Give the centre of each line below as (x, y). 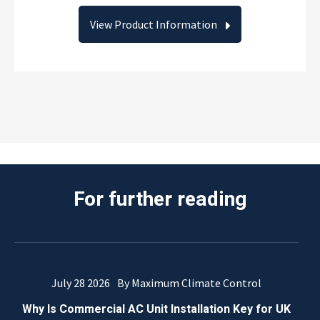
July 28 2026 (81, 283)
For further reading (160, 200)
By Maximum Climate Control (189, 283)
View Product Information (154, 24)
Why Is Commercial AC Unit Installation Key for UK (156, 309)
